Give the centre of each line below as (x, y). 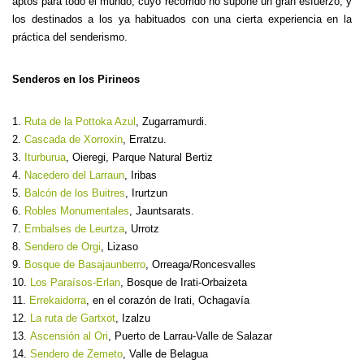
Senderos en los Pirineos (76, 79)
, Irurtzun (146, 193)
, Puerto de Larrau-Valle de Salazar (190, 336)
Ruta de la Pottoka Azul (80, 121)
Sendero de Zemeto (76, 354)
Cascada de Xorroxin (74, 139)
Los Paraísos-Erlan (75, 282)
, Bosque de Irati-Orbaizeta (184, 282)
